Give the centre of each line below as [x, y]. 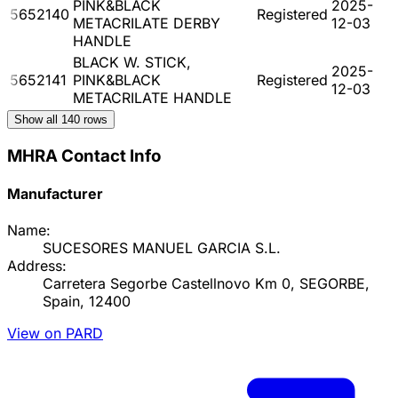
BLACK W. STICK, [132, 62]
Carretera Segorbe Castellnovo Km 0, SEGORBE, [206, 284]
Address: [37, 266]
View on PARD [55, 334]
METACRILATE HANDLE [152, 97]
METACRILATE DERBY [147, 23]
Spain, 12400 [87, 302]
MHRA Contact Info [84, 155]
